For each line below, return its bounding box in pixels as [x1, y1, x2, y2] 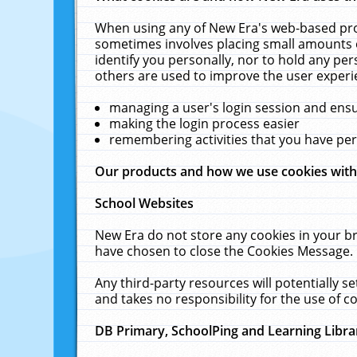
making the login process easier [109, 115, 300, 132]
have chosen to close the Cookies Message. [95, 242, 354, 260]
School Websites [95, 194, 194, 212]
